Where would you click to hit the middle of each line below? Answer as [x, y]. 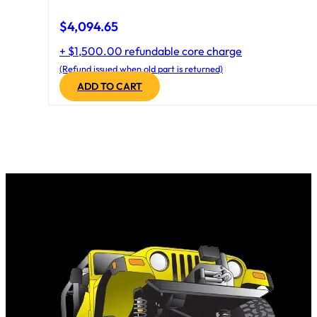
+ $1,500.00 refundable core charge [151, 51]
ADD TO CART [110, 86]
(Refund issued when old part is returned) [141, 68]
